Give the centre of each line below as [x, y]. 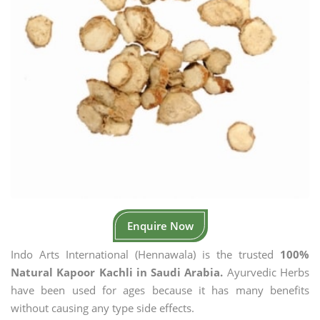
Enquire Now [160, 226]
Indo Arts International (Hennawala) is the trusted [145, 254]
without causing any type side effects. [102, 308]
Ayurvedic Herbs [266, 272]
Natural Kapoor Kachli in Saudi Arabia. [117, 272]
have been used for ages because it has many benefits [160, 290]
